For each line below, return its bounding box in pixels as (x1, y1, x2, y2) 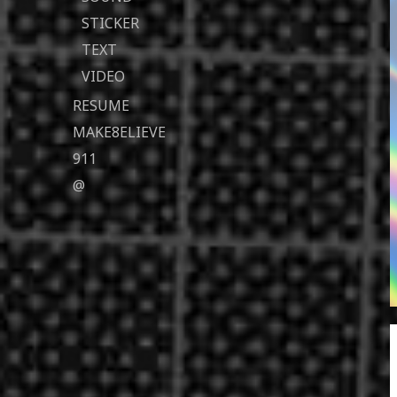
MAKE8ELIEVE (73, 122, 166, 142)
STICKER (82, 13, 139, 33)
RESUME (73, 96, 129, 115)
